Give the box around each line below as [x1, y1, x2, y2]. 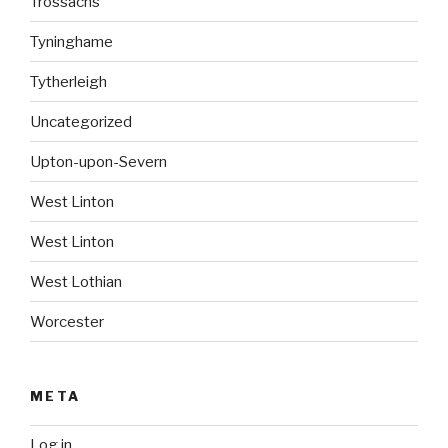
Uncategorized [30, 112, 132, 131]
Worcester [30, 312, 104, 331]
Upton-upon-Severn [30, 152, 167, 171]
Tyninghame [30, 32, 113, 51]
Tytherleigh [30, 72, 107, 91]
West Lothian [30, 272, 122, 291]
